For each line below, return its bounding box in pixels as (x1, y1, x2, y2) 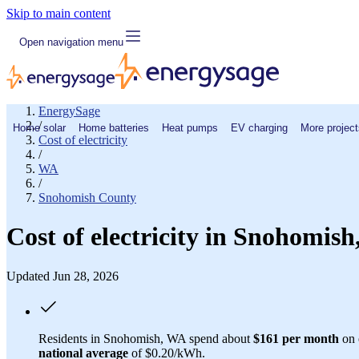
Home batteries (79, 121, 149, 134)
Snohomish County (38, 191, 136, 204)
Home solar (13, 121, 66, 134)
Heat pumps (162, 121, 218, 134)
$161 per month (253, 331, 339, 345)
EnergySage (38, 104, 100, 118)
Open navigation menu (19, 35, 123, 48)
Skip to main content (6, 6, 111, 20)
